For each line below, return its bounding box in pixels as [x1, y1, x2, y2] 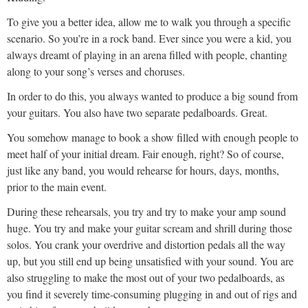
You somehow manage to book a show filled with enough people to [7, 130, 298, 145]
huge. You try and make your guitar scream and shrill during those [7, 221, 292, 236]
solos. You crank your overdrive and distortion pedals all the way [7, 237, 285, 252]
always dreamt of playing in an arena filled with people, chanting [7, 47, 287, 63]
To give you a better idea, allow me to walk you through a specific [7, 14, 291, 30]
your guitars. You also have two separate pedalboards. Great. [7, 105, 267, 120]
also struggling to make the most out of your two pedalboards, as [7, 270, 285, 285]
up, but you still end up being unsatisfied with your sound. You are [7, 254, 294, 269]
